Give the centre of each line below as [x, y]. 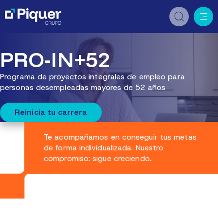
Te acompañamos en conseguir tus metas [120, 137]
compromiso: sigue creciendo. [98, 158]
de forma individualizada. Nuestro [104, 148]
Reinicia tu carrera [51, 112]
